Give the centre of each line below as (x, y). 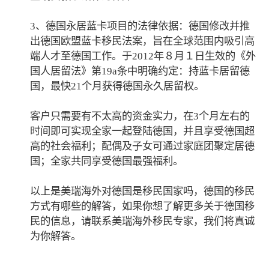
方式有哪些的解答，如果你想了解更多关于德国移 (143, 206)
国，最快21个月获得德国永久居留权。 (117, 86)
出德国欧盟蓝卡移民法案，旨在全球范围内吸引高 (143, 41)
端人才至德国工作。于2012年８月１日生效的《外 (143, 56)
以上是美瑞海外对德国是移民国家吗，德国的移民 (143, 191)
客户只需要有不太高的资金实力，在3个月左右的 (140, 116)
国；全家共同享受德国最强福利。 (107, 161)
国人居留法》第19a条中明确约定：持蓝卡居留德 (140, 71)
